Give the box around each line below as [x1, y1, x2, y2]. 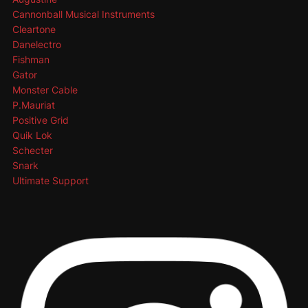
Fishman [12, 53, 49, 65]
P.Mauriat [12, 98, 55, 111]
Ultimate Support [12, 174, 89, 186]
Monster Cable [12, 83, 78, 96]
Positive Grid [12, 113, 69, 126]
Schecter [12, 144, 53, 156]
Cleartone [12, 23, 56, 35]
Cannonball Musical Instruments [12, 8, 155, 20]
